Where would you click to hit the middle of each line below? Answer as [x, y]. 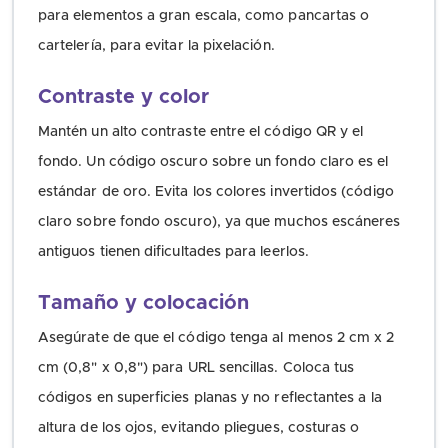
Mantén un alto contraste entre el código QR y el [201, 132]
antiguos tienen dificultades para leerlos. [173, 252]
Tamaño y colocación [143, 303]
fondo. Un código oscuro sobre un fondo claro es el [213, 162]
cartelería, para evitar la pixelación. [156, 46]
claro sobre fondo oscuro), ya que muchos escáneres [219, 222]
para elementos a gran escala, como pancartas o [204, 16]
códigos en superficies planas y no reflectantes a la [210, 398]
